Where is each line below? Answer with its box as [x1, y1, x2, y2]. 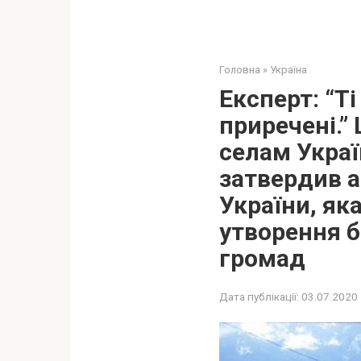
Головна [219, 64, 260, 76]
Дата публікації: [219, 290, 299, 303]
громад [219, 244, 305, 272]
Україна [270, 64, 307, 76]
